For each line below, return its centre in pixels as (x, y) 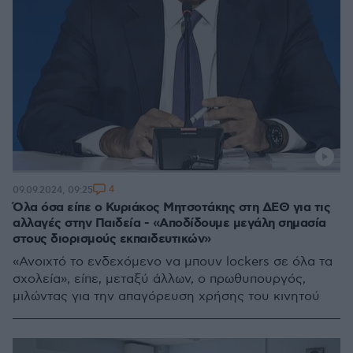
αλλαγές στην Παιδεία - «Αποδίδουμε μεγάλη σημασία (169, 223)
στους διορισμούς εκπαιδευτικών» (112, 239)
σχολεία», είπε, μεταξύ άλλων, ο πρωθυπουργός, (159, 279)
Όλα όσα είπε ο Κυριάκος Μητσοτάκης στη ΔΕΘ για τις (171, 208)
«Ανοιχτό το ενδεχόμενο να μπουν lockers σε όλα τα (173, 262)
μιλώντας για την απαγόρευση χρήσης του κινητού (166, 297)
